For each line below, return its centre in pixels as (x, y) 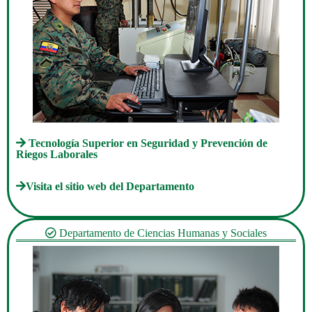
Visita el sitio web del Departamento (110, 186)
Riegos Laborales (57, 154)
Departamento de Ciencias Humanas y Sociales (162, 233)
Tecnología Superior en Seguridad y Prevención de (147, 143)
